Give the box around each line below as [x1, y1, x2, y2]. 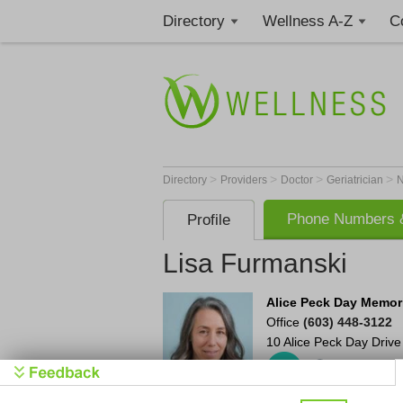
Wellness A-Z [262, 13, 353, 30]
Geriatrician [327, 174, 386, 186]
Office [265, 315, 303, 329]
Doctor [281, 174, 316, 186]
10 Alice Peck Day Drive [265, 335, 401, 349]
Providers [220, 174, 270, 186]
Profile [187, 211, 230, 228]
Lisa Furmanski [163, 248, 347, 278]
